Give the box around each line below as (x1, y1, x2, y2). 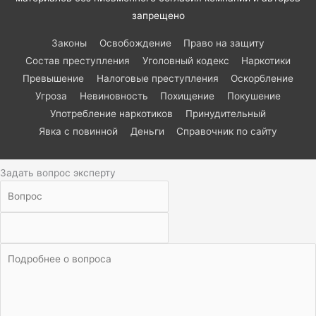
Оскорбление (231, 72, 294, 84)
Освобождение (99, 37, 171, 49)
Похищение (160, 90, 215, 102)
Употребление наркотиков (50, 107, 174, 119)
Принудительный (185, 107, 266, 119)
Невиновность (79, 90, 148, 102)
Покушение (226, 90, 281, 102)
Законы (51, 37, 87, 49)
